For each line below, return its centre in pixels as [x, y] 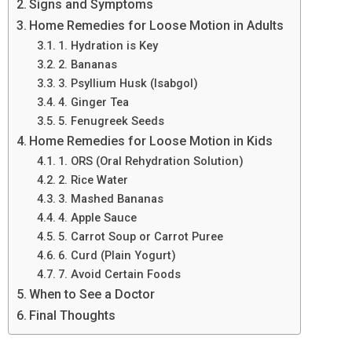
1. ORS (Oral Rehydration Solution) [150, 161]
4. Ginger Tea [93, 102]
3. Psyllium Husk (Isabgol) [128, 83]
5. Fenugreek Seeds [111, 121]
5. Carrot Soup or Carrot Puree [140, 236]
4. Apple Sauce [97, 217]
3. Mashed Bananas [110, 198]
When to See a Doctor [92, 294]
